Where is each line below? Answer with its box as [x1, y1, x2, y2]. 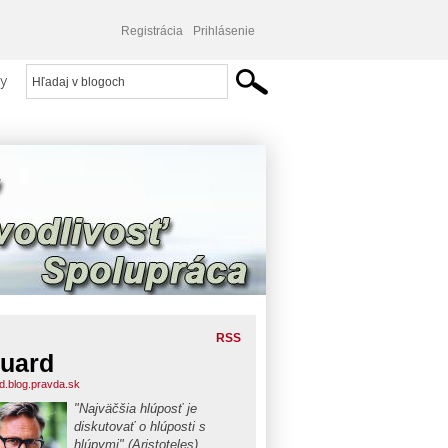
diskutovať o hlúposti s [74, 419, 206, 434]
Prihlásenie [193, 24, 255, 38]
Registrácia [121, 24, 183, 38]
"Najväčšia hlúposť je [74, 401, 197, 416]
